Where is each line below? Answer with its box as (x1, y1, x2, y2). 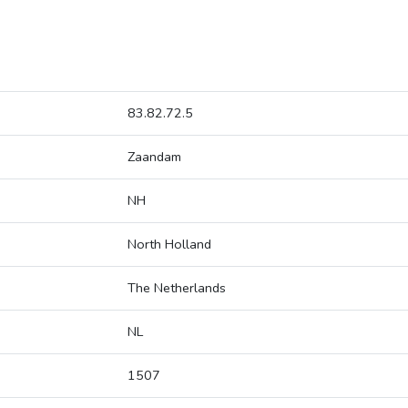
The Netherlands (127, 279, 226, 298)
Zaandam (127, 148, 181, 167)
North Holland (127, 235, 211, 254)
